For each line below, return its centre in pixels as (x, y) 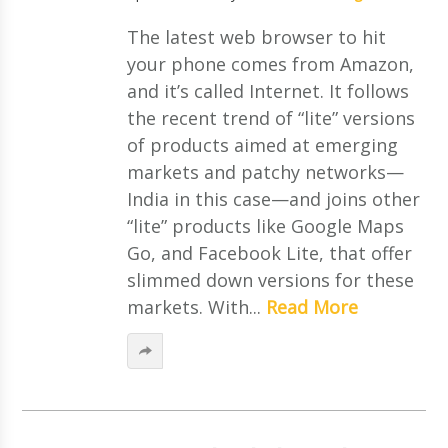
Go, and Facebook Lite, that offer (269, 252)
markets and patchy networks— (265, 171)
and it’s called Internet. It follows (267, 90)
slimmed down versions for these (270, 279)
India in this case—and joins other (273, 198)
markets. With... (196, 306)
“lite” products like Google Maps (265, 225)
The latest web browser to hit (256, 36)
